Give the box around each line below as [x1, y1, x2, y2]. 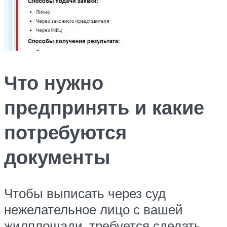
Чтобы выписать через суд [4, 185, 166, 202]
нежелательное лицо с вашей [4, 201, 183, 218]
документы [4, 144, 110, 169]
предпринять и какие [4, 94, 204, 120]
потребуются [4, 119, 127, 144]
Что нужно [4, 69, 103, 95]
